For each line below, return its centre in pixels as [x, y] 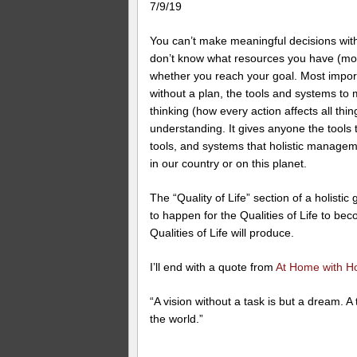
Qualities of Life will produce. [222, 232]
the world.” [177, 318]
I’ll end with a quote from [213, 267]
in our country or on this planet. [228, 163]
